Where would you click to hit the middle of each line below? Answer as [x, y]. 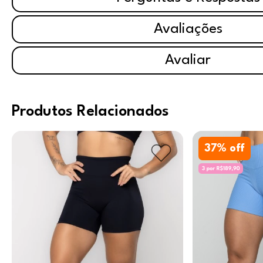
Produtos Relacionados [90, 112]
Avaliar [188, 60]
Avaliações [188, 29]
